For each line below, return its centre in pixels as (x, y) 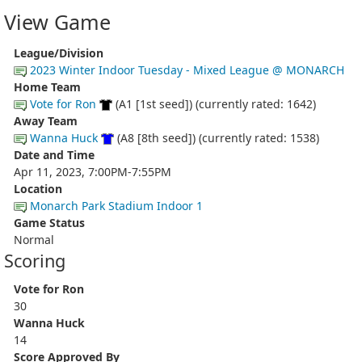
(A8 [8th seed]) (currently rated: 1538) (217, 137)
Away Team (46, 120)
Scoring (35, 260)
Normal (34, 239)
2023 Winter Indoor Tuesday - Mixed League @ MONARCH (187, 69)
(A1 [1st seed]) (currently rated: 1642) (214, 103)
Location (38, 188)
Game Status (49, 222)
